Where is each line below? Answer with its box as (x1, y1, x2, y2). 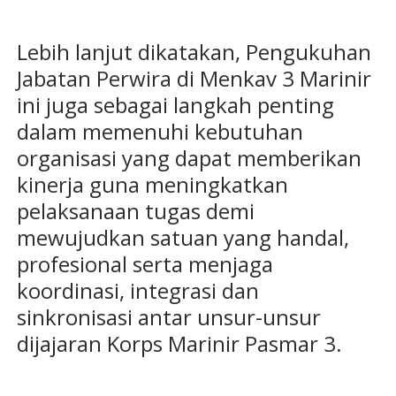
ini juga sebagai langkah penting (16, 90, 334, 120)
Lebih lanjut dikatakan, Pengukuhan (16, 37, 371, 67)
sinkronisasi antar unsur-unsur (16, 302, 321, 332)
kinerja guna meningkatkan (16, 170, 288, 200)
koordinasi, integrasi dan (16, 276, 259, 306)
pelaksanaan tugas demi (16, 196, 255, 226)
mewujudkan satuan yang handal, (16, 223, 349, 253)
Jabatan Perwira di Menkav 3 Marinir (16, 64, 371, 94)
